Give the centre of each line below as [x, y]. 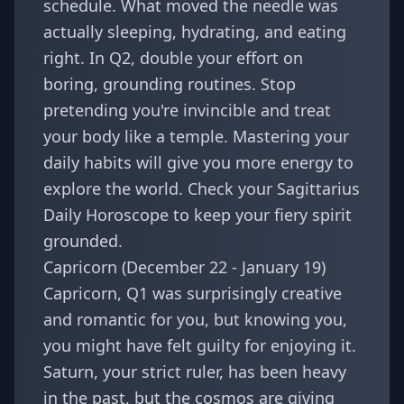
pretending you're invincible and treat [187, 110]
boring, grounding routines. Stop [170, 84]
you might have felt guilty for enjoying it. [200, 345]
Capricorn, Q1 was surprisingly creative [193, 293]
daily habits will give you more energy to [198, 162]
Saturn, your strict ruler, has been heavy [195, 372]
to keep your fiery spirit [260, 215]
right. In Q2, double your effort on [173, 58]
